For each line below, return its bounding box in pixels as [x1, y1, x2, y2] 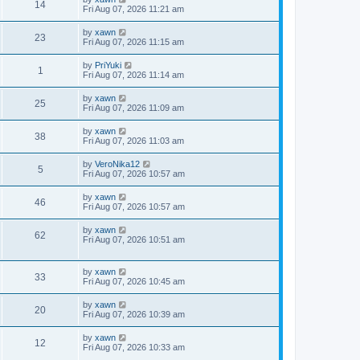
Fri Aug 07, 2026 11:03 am [83, 136, 184, 145]
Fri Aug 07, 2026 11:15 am [83, 37, 184, 47]
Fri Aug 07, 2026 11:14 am [83, 70, 184, 80]
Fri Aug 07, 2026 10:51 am [83, 235, 185, 244]
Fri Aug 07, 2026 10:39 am [83, 309, 185, 319]
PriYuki [95, 60, 121, 70]
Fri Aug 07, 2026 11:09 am [83, 103, 184, 112]
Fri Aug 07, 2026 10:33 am [83, 342, 185, 352]
